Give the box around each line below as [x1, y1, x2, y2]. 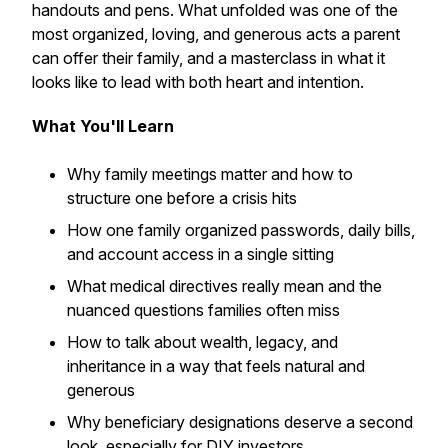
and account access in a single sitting [67, 244, 334, 264]
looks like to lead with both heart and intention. [32, 72, 364, 92]
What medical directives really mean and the [67, 276, 382, 296]
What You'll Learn [32, 116, 174, 136]
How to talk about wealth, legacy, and [67, 332, 338, 352]
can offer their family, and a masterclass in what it [32, 48, 385, 68]
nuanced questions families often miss [67, 300, 340, 320]
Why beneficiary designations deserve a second [67, 412, 413, 432]
